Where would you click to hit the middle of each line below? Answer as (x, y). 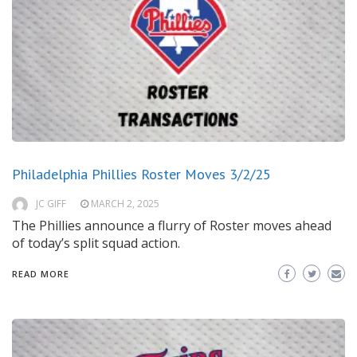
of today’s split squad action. (96, 243)
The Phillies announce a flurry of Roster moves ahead (172, 226)
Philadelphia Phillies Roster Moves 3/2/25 (141, 175)
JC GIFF (51, 204)
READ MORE (41, 274)
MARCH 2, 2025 (125, 204)
